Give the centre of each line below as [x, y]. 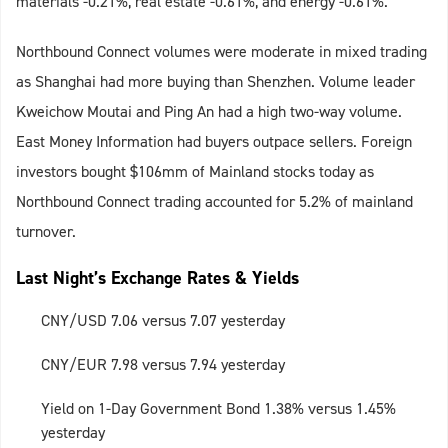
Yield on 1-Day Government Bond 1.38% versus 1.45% [218, 409]
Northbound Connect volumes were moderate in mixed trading [221, 52]
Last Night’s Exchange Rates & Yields [157, 278]
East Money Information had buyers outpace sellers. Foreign [214, 142]
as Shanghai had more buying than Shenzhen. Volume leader [215, 82]
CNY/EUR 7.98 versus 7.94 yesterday [163, 365]
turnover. [46, 232]
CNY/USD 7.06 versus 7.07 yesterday [163, 321]
